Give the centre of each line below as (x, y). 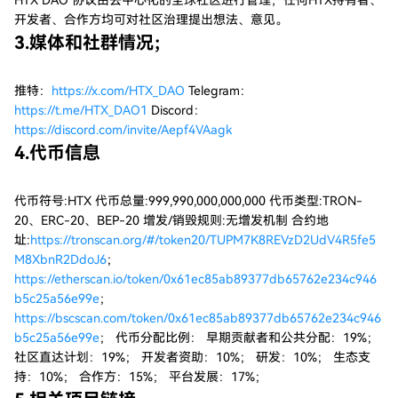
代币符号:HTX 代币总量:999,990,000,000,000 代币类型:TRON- (188, 201)
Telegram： (219, 91)
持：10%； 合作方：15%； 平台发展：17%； (141, 377)
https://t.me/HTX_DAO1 (81, 110)
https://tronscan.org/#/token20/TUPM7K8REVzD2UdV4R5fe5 (203, 240)
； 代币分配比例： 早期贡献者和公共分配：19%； (239, 338)
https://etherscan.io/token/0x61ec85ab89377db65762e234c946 (195, 279)
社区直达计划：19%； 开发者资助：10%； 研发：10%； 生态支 (192, 357)
